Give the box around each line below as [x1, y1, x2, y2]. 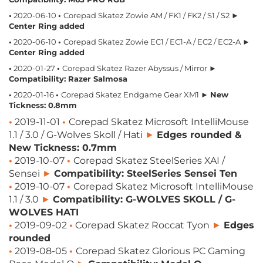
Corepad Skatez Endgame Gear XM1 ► [61, 90, 210, 99]
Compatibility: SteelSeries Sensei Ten [54, 168, 237, 179]
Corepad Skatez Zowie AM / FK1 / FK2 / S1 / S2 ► [63, 11, 239, 20]
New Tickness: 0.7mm [9, 142, 117, 153]
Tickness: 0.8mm [9, 100, 77, 110]
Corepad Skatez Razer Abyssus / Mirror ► [62, 63, 217, 73]
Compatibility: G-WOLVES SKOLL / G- [53, 194, 235, 205]
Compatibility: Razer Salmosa [9, 74, 127, 83]
